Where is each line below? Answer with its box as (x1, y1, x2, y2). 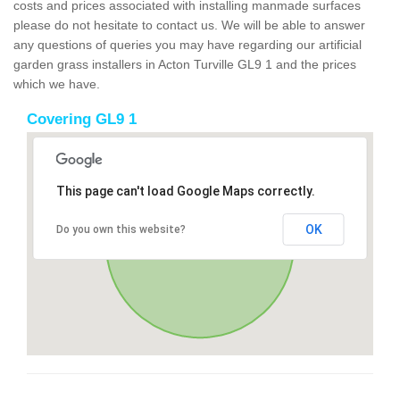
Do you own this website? (55, 222, 186, 236)
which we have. (13, 76, 100, 91)
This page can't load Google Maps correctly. (55, 183, 315, 198)
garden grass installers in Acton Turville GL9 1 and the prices (13, 56, 356, 71)
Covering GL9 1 (27, 110, 137, 128)
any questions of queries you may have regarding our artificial (13, 37, 362, 52)
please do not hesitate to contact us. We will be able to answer (13, 17, 365, 32)
